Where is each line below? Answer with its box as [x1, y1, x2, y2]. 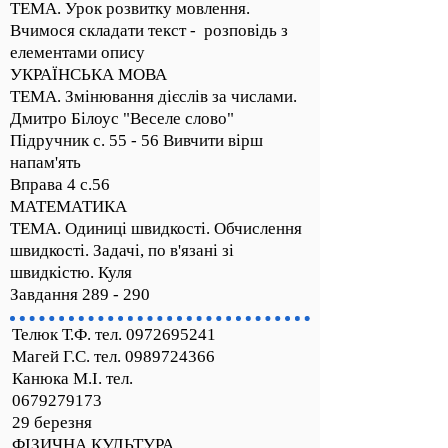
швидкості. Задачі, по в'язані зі [10, 241, 234, 260]
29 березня [12, 413, 92, 432]
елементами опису [10, 43, 145, 62]
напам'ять [10, 153, 81, 172]
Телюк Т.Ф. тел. [12, 325, 126, 344]
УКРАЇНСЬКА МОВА [10, 65, 167, 84]
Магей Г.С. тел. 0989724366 [12, 347, 215, 366]
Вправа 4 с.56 [10, 175, 110, 194]
